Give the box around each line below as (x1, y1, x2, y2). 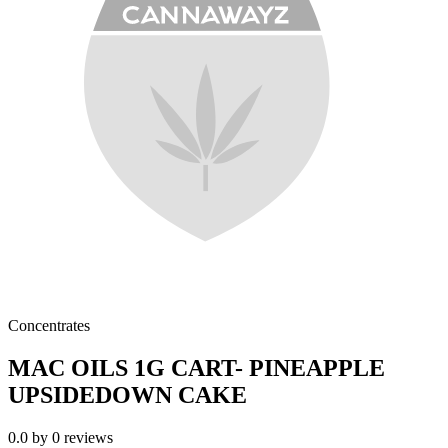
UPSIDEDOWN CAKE (8, 382, 247, 409)
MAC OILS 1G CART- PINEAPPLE (8, 355, 385, 382)
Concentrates (8, 317, 90, 335)
